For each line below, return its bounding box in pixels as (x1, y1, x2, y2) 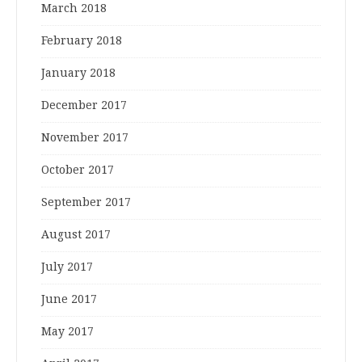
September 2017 (41, 196, 131, 209)
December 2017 (41, 99, 127, 112)
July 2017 (41, 260, 93, 274)
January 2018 (41, 66, 116, 80)
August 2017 (41, 228, 111, 242)
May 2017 (41, 325, 94, 339)
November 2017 (41, 131, 128, 145)
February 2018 (41, 34, 122, 48)
